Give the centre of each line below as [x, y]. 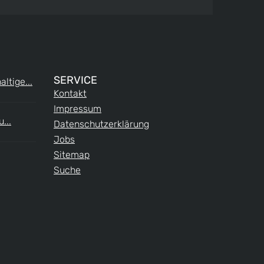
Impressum [77, 108]
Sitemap [72, 154]
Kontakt [70, 93]
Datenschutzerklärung [101, 124]
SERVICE [75, 80]
